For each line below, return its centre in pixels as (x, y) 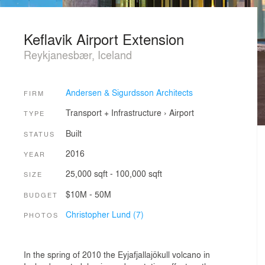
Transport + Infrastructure (113, 113)
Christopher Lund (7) (104, 214)
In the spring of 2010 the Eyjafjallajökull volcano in (117, 254)
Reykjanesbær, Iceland (78, 54)
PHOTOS (41, 214)
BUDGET (41, 194)
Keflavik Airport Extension (104, 39)
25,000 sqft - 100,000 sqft (114, 174)
